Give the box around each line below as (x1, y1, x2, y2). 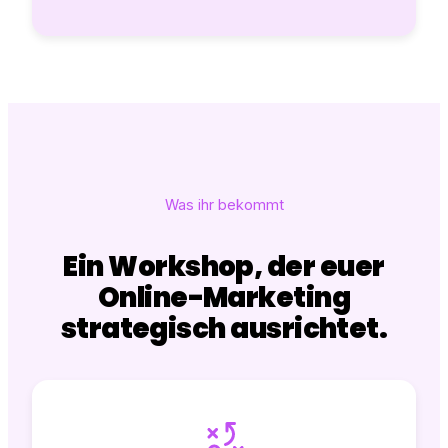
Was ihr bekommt (164, 196, 284, 215)
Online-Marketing (97, 278, 351, 318)
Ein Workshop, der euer (63, 247, 385, 287)
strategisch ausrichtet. (60, 309, 388, 349)
